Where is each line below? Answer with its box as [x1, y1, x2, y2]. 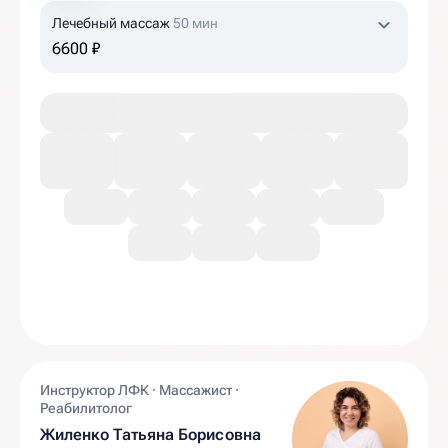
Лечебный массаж [52, 15, 173, 31]
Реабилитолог [40, 400, 132, 416]
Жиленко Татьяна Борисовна [40, 425, 261, 444]
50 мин [173, 15, 218, 31]
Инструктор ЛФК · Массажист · [40, 382, 239, 398]
